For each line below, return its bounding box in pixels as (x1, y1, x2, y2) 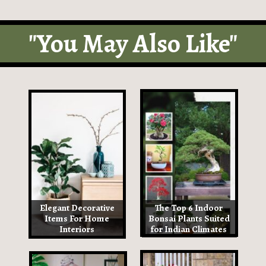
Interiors (59, 223, 95, 235)
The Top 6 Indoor (155, 201, 223, 214)
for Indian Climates (151, 223, 227, 235)
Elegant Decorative (39, 201, 115, 214)
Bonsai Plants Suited (148, 212, 230, 224)
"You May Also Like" (28, 26, 237, 61)
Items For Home (45, 212, 110, 224)
